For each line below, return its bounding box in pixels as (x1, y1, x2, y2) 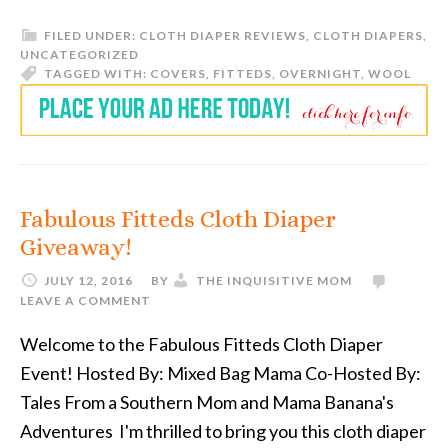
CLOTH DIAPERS (313, 28, 423, 43)
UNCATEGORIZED (20, 47, 139, 62)
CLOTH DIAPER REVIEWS (139, 28, 306, 43)
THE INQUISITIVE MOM (196, 273, 352, 289)
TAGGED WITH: (44, 66, 150, 81)
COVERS (150, 66, 206, 81)
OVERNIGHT (279, 66, 361, 81)
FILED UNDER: (44, 28, 139, 43)
